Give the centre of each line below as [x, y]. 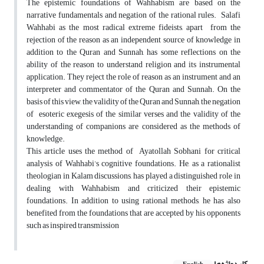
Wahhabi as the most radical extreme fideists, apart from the [133, 28]
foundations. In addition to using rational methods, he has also [133, 201]
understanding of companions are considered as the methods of [133, 127]
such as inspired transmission [73, 226]
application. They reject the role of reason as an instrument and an [133, 77]
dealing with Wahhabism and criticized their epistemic [133, 189]
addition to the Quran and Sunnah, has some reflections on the [133, 52]
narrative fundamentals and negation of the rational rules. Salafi [133, 15]
